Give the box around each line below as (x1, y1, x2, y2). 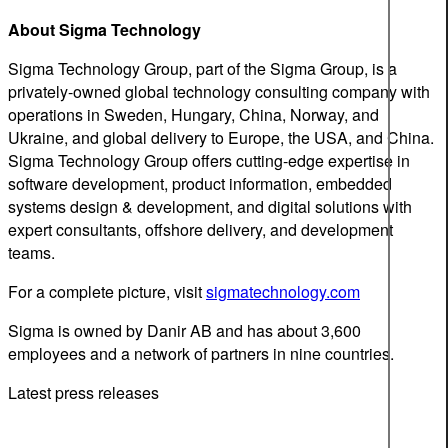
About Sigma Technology (8, 17, 201, 41)
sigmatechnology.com (206, 279, 360, 303)
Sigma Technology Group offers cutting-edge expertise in (8, 148, 410, 172)
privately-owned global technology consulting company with (8, 79, 430, 103)
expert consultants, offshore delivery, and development (8, 217, 393, 241)
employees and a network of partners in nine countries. (8, 341, 394, 365)
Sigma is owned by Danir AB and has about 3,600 (8, 318, 361, 342)
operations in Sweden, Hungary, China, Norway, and (8, 102, 379, 126)
